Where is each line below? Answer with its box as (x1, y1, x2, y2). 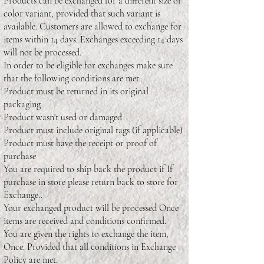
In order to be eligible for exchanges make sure (4, 59, 173, 71)
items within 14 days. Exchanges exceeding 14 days (4, 33, 183, 45)
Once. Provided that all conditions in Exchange (4, 240, 176, 253)
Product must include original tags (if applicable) (4, 124, 183, 136)
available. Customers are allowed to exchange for (4, 20, 181, 32)
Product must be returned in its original (4, 85, 148, 97)
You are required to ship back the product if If (4, 163, 173, 175)
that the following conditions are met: (4, 72, 141, 84)
